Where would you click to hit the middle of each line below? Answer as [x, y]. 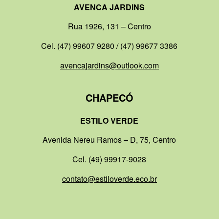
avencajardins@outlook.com [109, 65]
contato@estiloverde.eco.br [109, 178]
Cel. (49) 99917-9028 [109, 159]
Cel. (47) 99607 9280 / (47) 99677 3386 [109, 46]
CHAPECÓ [109, 98]
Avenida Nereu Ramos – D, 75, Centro [109, 140]
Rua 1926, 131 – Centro [109, 26]
